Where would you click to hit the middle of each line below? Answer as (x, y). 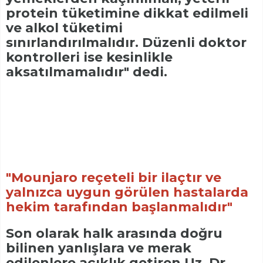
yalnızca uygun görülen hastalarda (127, 193)
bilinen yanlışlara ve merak (99, 248)
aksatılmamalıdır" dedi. (87, 72)
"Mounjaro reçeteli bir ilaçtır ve (114, 178)
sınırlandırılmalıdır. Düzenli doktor (126, 43)
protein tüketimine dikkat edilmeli (127, 14)
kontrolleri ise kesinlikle (89, 58)
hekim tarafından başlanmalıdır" (119, 207)
